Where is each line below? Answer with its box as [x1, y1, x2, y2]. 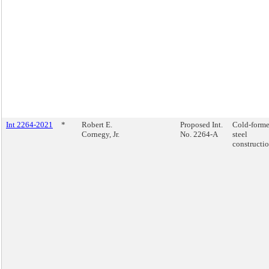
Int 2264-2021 [6, 120, 53, 129]
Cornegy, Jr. [82, 130, 119, 139]
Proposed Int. [180, 120, 223, 129]
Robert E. [82, 120, 112, 129]
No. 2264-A [180, 130, 218, 139]
